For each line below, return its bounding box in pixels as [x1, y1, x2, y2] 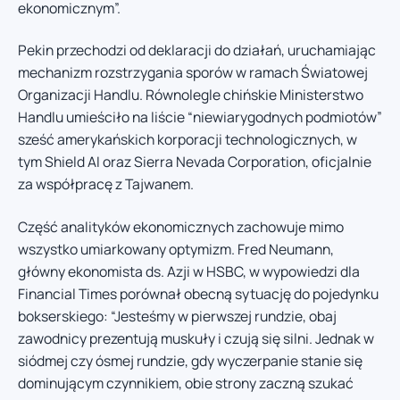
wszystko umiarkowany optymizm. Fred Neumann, [18, 238, 334, 259]
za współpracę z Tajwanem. [18, 174, 194, 195]
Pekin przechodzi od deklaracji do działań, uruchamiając [18, 40, 376, 61]
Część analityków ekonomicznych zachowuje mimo [18, 216, 344, 237]
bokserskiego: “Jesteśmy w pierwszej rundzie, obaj [18, 305, 337, 326]
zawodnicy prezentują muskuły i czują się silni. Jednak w [18, 328, 374, 348]
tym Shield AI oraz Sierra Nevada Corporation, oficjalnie [18, 152, 371, 172]
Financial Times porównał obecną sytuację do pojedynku [18, 283, 379, 304]
